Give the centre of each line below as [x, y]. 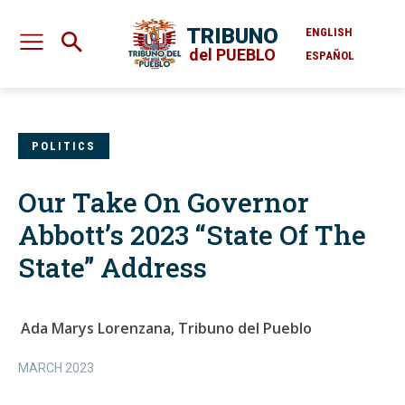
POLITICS [64, 146]
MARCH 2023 [56, 368]
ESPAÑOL [330, 55]
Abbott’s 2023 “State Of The [192, 235]
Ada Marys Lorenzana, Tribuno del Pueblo [166, 329]
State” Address [113, 268]
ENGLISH [329, 32]
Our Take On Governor [164, 202]
